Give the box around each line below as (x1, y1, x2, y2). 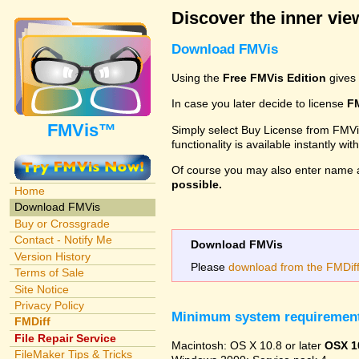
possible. (171, 178, 222, 192)
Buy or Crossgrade (14, 216, 110, 230)
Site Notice (14, 282, 69, 296)
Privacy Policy (14, 299, 84, 313)
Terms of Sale (14, 266, 84, 280)
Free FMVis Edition (223, 71, 326, 84)
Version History (14, 249, 91, 263)
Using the (171, 71, 223, 84)
